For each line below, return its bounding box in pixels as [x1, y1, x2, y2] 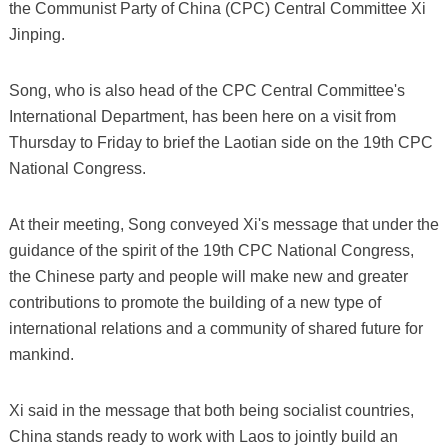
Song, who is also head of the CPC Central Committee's [8, 81, 405, 99]
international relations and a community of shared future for [8, 319, 423, 337]
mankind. [8, 345, 74, 363]
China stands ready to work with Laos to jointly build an [8, 427, 398, 445]
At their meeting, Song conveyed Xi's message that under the [8, 215, 439, 233]
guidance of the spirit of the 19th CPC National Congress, [8, 241, 414, 259]
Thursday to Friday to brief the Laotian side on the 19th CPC [8, 133, 433, 151]
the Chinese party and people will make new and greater [8, 267, 408, 285]
